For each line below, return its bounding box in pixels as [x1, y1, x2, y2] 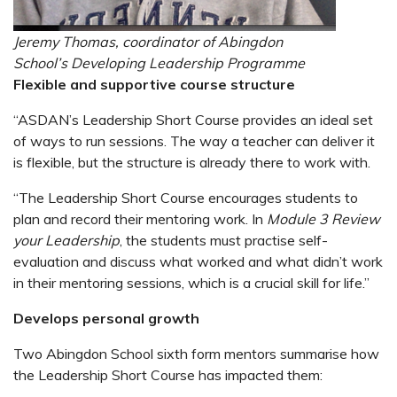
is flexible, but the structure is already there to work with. [13, 152, 370, 171]
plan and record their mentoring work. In [13, 209, 267, 228]
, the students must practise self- [120, 230, 328, 249]
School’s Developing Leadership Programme [13, 53, 305, 72]
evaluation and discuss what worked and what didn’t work [13, 252, 383, 270]
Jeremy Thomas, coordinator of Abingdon [13, 32, 283, 51]
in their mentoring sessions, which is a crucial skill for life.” [13, 273, 370, 292]
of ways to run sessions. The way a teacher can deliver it [13, 131, 375, 150]
